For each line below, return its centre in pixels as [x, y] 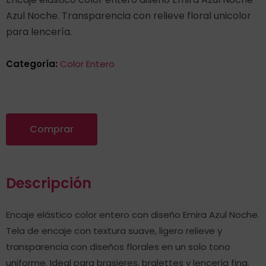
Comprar [52, 129]
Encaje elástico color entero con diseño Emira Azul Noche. [133, 215]
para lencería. [39, 32]
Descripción [49, 183]
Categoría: [33, 64]
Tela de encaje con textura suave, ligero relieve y [114, 231]
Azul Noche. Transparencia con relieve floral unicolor [129, 16]
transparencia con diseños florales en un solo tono [118, 247]
